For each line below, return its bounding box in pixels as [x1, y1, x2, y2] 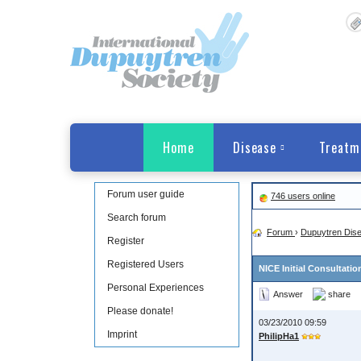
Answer [273, 288, 303, 299]
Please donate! [107, 305, 173, 317]
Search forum [107, 212, 166, 223]
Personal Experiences [107, 282, 204, 293]
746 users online [271, 191, 335, 201]
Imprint [107, 329, 137, 340]
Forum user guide [107, 189, 185, 200]
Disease [232, 138, 277, 157]
